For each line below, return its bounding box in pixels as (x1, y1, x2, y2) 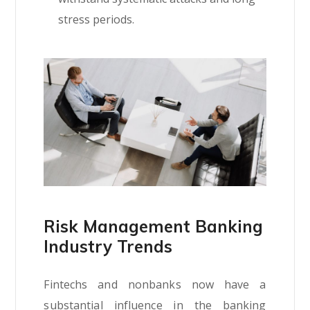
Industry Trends (44, 235, 173, 257)
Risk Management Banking (44, 215, 264, 237)
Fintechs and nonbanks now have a (44, 276, 266, 292)
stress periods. (58, 12, 135, 28)
